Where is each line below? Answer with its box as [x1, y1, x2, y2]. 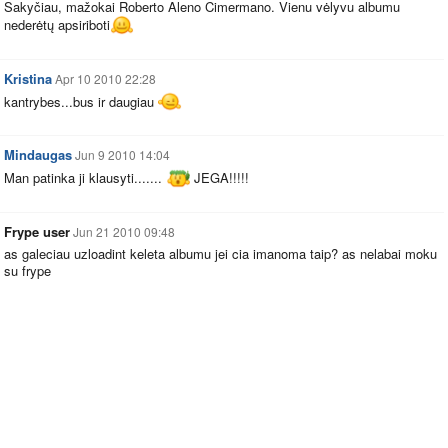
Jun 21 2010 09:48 [73, 222, 175, 240]
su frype [4, 260, 51, 280]
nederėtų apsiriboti [4, 15, 110, 35]
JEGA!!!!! [189, 168, 249, 188]
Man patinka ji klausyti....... [4, 168, 166, 188]
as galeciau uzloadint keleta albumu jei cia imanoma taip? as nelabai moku [4, 243, 437, 263]
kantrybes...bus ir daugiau [4, 91, 158, 111]
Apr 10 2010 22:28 [55, 69, 156, 87]
